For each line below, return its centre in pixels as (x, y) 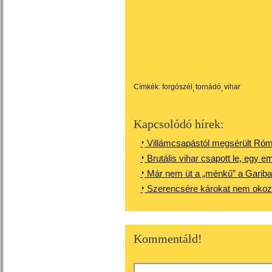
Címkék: (147, 87)
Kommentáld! (168, 239)
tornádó (208, 87)
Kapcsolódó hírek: (179, 124)
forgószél (177, 87)
